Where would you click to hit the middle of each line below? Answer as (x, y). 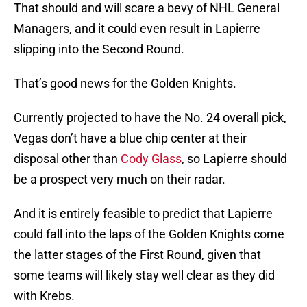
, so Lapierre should (234, 159)
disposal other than (67, 159)
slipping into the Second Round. (99, 49)
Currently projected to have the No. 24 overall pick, (150, 118)
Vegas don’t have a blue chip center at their (130, 138)
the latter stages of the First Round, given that (137, 255)
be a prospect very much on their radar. (120, 180)
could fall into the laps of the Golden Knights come (149, 234)
